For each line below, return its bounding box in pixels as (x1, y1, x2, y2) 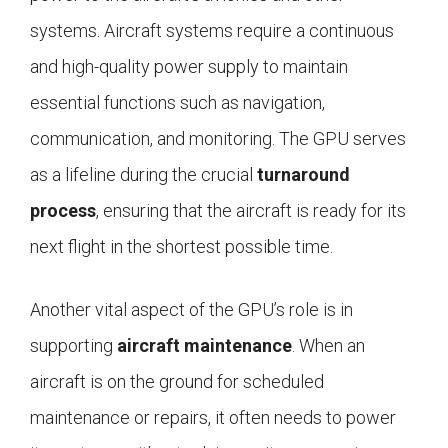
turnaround (257, 164, 350, 186)
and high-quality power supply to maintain (30, 56, 348, 78)
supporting (30, 335, 117, 357)
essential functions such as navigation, (30, 92, 325, 114)
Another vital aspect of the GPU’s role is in (30, 299, 353, 321)
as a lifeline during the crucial (30, 164, 257, 186)
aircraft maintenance (117, 335, 292, 357)
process (30, 200, 96, 222)
